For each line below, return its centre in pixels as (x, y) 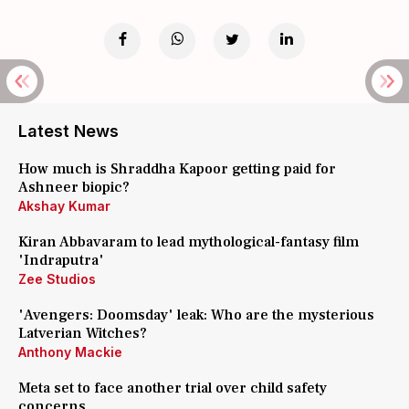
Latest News (68, 131)
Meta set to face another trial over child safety (173, 388)
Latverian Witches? (83, 333)
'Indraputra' (61, 260)
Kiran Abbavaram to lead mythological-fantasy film (189, 242)
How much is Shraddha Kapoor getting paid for (177, 169)
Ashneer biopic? (74, 187)
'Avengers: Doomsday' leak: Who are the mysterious (196, 315)
